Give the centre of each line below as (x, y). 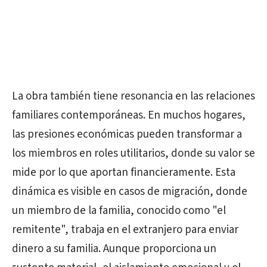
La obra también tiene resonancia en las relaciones (133, 96)
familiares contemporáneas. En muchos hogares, (129, 115)
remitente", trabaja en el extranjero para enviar (125, 230)
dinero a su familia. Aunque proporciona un (114, 249)
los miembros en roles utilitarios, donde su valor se (133, 153)
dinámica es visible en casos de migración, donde (130, 192)
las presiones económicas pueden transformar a (127, 134)
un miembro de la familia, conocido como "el (119, 211)
